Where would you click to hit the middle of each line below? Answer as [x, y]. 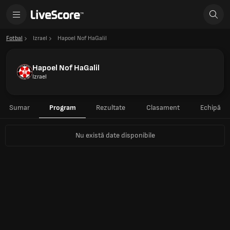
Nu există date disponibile [115, 135]
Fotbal [14, 38]
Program [62, 108]
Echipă [210, 108]
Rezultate [111, 108]
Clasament [163, 108]
